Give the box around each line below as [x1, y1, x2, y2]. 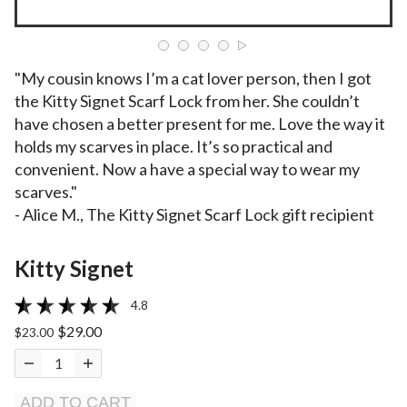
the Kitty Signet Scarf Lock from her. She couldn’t [15, 91, 360, 112]
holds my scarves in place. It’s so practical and [15, 136, 333, 157]
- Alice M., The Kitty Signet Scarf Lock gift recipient [15, 204, 374, 225]
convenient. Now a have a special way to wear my [15, 159, 360, 180]
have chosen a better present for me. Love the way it [15, 114, 385, 134]
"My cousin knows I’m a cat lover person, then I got [15, 68, 372, 89]
